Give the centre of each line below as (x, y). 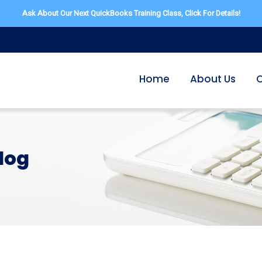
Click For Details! (212, 13)
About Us (213, 79)
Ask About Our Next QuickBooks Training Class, (103, 13)
